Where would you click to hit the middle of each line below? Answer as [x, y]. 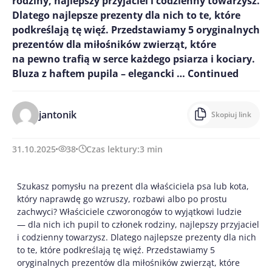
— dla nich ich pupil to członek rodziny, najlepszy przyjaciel [138, 224]
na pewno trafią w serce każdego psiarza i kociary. [134, 59]
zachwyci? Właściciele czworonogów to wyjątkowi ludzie [129, 211]
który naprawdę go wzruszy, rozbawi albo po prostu [122, 199]
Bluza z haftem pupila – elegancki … [100, 73]
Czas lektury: [113, 149]
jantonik [58, 114]
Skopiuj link [231, 114]
